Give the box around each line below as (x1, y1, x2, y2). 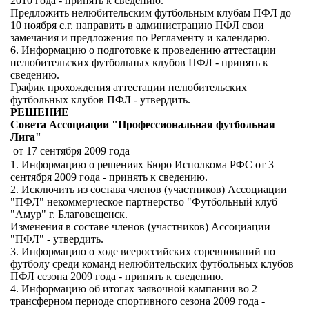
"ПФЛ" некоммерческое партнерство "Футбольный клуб (10, 196, 277, 208)
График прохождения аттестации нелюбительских (10, 81, 247, 93)
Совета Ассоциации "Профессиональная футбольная (10, 119, 275, 130)
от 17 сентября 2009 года (13, 145, 130, 157)
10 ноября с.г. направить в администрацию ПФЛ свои (10, 19, 264, 31)
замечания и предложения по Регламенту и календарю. (10, 32, 270, 43)
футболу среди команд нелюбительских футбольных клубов (10, 258, 294, 270)
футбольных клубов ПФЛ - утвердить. (10, 94, 190, 106)
